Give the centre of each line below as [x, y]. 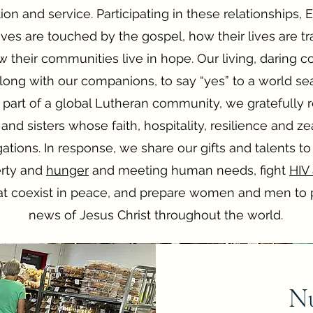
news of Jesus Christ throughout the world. [156, 215]
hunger [67, 170]
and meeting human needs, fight [189, 170]
